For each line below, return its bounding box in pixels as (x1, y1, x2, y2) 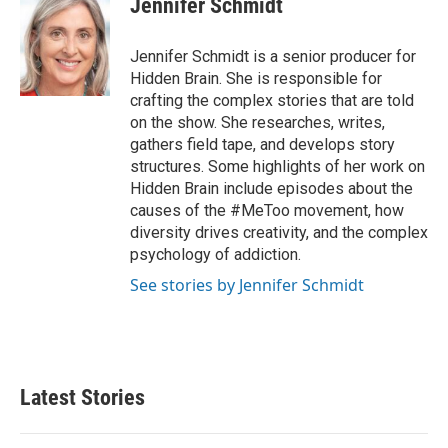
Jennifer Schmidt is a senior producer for (130, 47, 416, 66)
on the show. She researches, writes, (130, 113, 385, 132)
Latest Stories (20, 385, 145, 410)
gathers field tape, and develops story (130, 135, 395, 154)
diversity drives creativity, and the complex (130, 223, 428, 242)
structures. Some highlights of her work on (130, 157, 425, 176)
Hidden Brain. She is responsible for (130, 69, 382, 88)
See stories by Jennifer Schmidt (130, 274, 364, 296)
